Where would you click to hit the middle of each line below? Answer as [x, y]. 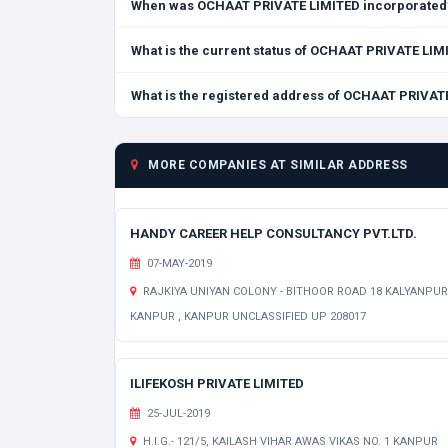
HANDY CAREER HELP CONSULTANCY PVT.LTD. [273, 233]
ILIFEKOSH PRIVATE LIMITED [217, 383]
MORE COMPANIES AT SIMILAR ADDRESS [276, 165]
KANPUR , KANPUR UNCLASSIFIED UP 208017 [248, 316]
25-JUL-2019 [177, 413]
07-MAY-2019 [178, 263]
